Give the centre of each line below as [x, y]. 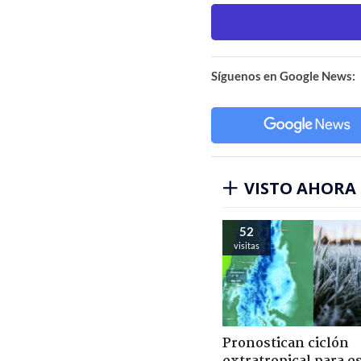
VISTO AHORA [300, 188]
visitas [247, 245]
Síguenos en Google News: [283, 75]
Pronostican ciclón [286, 343]
